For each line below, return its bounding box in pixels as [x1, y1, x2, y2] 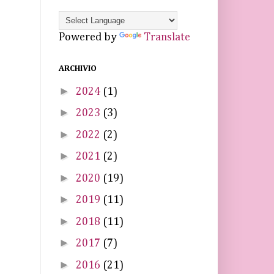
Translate [144, 32, 190, 43]
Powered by [59, 32, 119, 43]
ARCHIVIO [59, 64, 97, 73]
